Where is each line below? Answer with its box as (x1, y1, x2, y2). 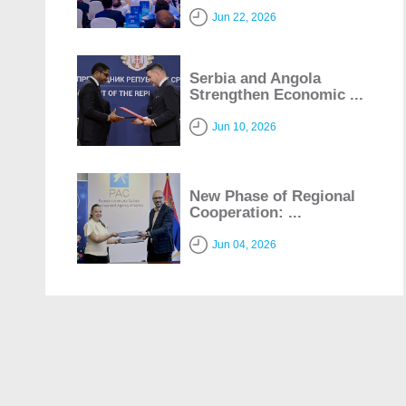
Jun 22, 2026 (212, 10, 277, 24)
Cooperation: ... (189, 203, 303, 221)
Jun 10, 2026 (212, 120, 277, 133)
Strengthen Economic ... (189, 85, 364, 103)
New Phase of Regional (189, 187, 356, 205)
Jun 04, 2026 (212, 237, 277, 251)
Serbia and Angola (189, 69, 322, 87)
